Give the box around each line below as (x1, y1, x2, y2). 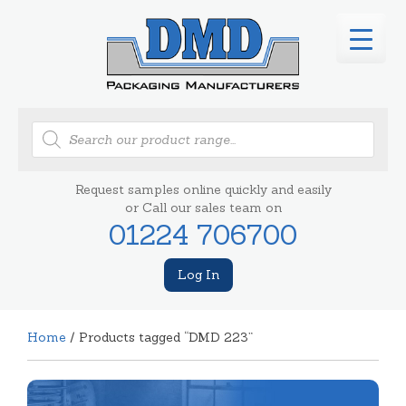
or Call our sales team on (124, 198, 282, 216)
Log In (178, 266, 219, 283)
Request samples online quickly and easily (74, 180, 332, 198)
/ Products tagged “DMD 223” (66, 328, 253, 345)
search (31, 130, 72, 148)
